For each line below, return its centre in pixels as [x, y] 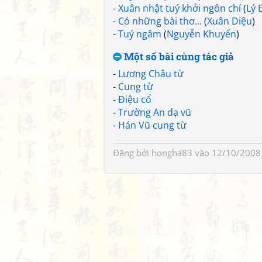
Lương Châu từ [151, 74]
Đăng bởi [132, 153]
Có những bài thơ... [160, 21]
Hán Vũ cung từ [152, 125]
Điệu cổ [135, 99]
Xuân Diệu [230, 21]
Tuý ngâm [140, 34]
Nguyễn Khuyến [201, 34]
